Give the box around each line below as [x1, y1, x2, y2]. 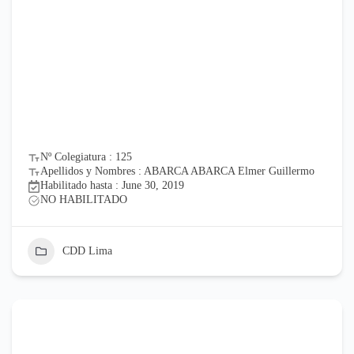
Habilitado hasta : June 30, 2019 [40, 179, 184, 191]
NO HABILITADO [40, 193, 127, 205]
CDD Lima [62, 244, 112, 257]
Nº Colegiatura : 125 [40, 150, 132, 163]
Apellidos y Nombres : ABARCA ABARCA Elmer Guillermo [40, 164, 314, 177]
